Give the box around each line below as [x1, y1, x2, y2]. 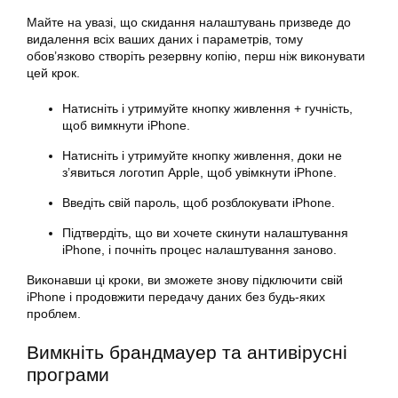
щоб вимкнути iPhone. [62, 118, 190, 133]
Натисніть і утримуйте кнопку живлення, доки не [62, 148, 342, 163]
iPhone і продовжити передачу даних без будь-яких [27, 290, 325, 305]
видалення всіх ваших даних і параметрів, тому [27, 32, 303, 47]
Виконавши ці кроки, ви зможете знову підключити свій [27, 273, 343, 288]
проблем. [27, 306, 81, 322]
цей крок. [27, 66, 80, 81]
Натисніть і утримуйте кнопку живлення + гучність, [62, 101, 353, 116]
